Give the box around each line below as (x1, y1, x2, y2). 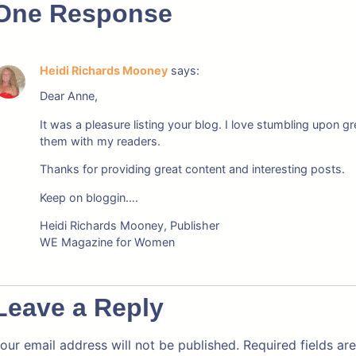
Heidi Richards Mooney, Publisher (39, 218, 219, 232)
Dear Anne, (39, 89, 98, 103)
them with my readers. (39, 133, 161, 148)
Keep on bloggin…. (39, 190, 138, 204)
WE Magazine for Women (39, 234, 175, 249)
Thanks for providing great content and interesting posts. (39, 162, 345, 176)
